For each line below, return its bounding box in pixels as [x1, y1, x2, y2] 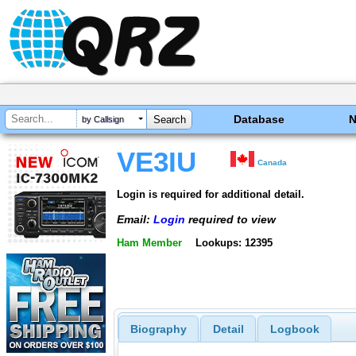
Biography [130, 323, 187, 336]
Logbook [269, 323, 319, 336]
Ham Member [117, 237, 182, 250]
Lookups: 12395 [195, 237, 273, 250]
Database [234, 113, 285, 126]
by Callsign [82, 114, 124, 125]
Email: [117, 212, 153, 226]
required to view [185, 212, 276, 226]
